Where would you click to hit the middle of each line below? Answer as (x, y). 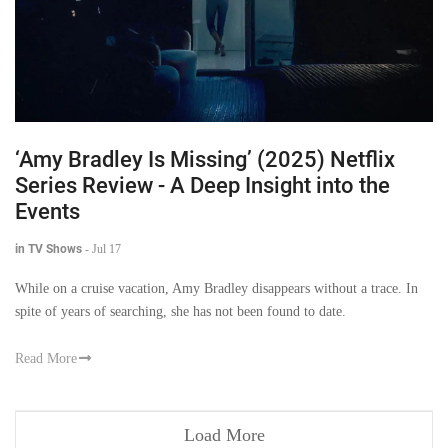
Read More (46, 358)
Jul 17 (106, 248)
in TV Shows (48, 248)
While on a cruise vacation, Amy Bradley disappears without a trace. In (216, 288)
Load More (224, 435)
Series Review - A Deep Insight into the (202, 185)
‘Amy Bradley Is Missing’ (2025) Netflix (205, 159)
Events (47, 211)
